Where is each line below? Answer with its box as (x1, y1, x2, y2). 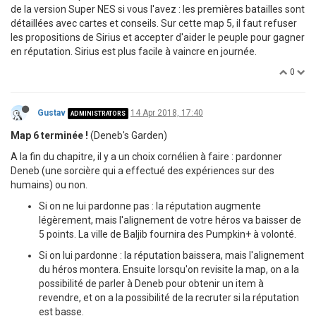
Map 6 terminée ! (11, 130, 88, 142)
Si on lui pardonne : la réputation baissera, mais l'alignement (39, 250, 304, 262)
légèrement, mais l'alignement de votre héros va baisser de (39, 214, 301, 226)
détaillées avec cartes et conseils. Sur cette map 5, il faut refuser (11, 18, 297, 30)
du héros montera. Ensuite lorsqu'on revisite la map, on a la (39, 264, 299, 276)
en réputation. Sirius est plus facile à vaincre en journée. (11, 46, 257, 58)
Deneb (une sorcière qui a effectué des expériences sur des (11, 165, 274, 177)
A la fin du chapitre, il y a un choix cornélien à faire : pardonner (11, 151, 282, 163)
